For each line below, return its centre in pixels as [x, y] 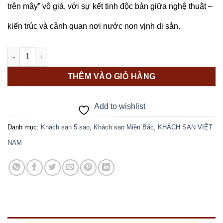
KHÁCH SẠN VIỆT [185, 127]
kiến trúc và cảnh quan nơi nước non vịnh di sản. [94, 26]
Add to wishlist [120, 106]
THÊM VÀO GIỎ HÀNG [111, 77]
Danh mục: [24, 127]
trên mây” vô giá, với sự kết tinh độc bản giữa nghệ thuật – [110, 6]
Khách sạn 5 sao [65, 127]
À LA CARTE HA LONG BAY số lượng [69, 56]
